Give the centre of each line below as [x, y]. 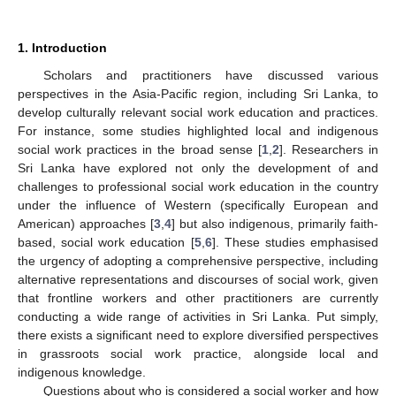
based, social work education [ [106, 242]
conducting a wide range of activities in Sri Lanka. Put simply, [198, 316]
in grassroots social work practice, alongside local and [198, 353]
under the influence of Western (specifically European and [198, 205]
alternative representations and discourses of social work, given [198, 279]
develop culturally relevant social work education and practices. [198, 112]
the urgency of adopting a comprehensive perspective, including [198, 260]
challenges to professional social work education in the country [198, 186]
